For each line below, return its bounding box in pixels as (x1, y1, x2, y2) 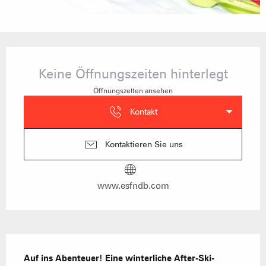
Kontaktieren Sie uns (104, 139, 183, 149)
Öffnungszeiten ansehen (93, 85, 173, 95)
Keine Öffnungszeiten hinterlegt (38, 65, 228, 81)
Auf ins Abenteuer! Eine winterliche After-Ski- (24, 253, 214, 264)
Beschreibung (6, 235, 99, 261)
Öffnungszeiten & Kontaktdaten (6, 47, 223, 73)
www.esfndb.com (97, 180, 169, 192)
